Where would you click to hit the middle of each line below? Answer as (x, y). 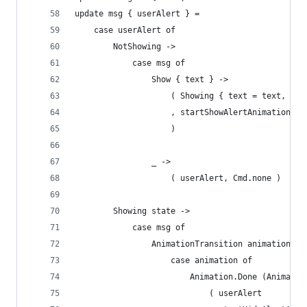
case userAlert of (125, 30)
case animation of (163, 260)
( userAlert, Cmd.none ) (178, 178)
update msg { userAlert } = (137, 14)
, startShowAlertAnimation (183, 112)
